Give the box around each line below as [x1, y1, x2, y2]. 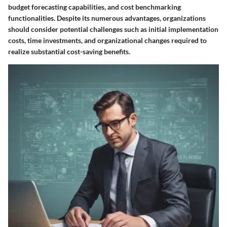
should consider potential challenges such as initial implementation [8, 24, 218, 33]
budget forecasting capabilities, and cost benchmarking [8, 2, 181, 11]
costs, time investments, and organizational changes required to [8, 35, 207, 45]
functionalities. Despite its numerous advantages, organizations [8, 13, 206, 22]
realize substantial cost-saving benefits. [8, 47, 130, 56]
